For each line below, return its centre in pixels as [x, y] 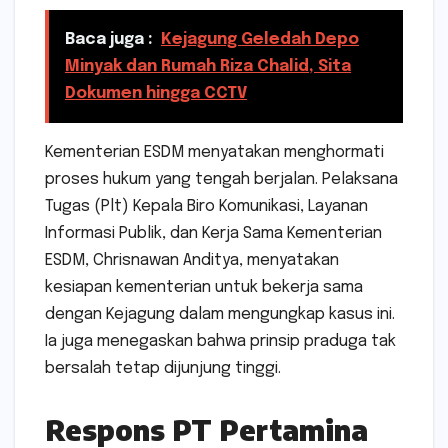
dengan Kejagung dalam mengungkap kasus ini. [220, 315]
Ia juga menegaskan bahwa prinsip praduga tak [220, 342]
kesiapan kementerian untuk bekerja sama [204, 288]
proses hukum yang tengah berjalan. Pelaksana [221, 180]
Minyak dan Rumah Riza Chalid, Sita [208, 67]
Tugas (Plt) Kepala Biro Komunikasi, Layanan [206, 207]
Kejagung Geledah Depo [260, 40]
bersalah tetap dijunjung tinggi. [163, 369]
